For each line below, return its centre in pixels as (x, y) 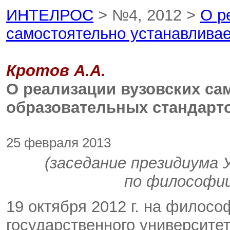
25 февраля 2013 (59, 143)
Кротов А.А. (56, 71)
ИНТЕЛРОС (50, 15)
